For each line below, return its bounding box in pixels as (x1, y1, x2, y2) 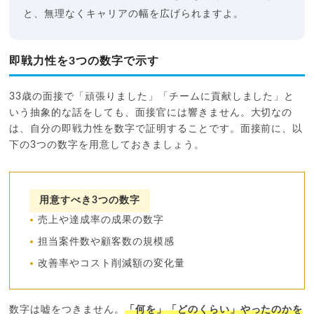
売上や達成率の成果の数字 (38, 214, 164, 225)
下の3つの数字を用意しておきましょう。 (9, 139, 205, 150)
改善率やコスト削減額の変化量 (38, 258, 185, 268)
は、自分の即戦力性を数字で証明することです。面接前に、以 (9, 123, 303, 134)
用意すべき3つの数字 (39, 195, 141, 205)
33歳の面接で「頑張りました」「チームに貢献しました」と (9, 91, 295, 102)
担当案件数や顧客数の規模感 (38, 236, 175, 247)
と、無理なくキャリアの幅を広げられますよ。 (23, 8, 244, 19)
